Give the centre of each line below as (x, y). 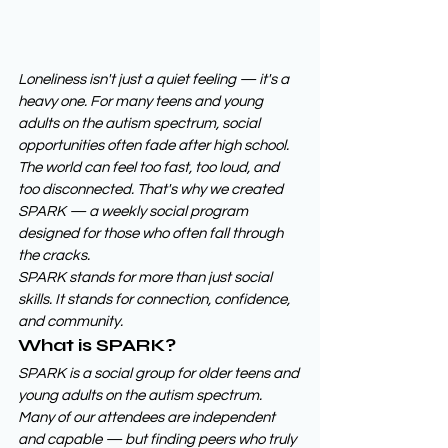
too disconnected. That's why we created (152, 190)
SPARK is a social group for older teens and (160, 374)
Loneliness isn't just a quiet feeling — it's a (155, 80)
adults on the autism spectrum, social (140, 124)
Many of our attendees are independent (148, 418)
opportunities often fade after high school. (155, 146)
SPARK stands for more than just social (146, 278)
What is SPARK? (97, 345)
